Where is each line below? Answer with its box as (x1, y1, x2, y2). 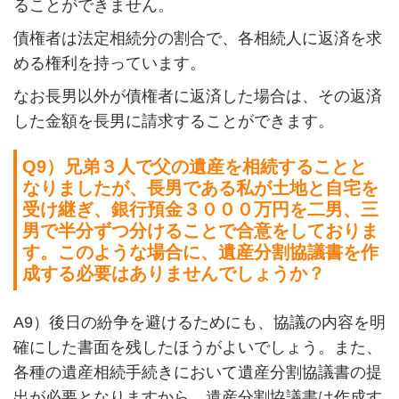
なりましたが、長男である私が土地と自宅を (22, 177, 379, 198)
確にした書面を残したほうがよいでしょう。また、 (12, 338, 382, 356)
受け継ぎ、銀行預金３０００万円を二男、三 (22, 199, 379, 219)
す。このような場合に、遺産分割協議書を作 (22, 241, 379, 262)
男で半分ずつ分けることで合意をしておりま (22, 220, 379, 240)
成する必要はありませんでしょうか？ (22, 263, 326, 283)
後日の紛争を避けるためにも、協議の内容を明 (48, 313, 386, 331)
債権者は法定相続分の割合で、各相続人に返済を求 (12, 29, 382, 48)
